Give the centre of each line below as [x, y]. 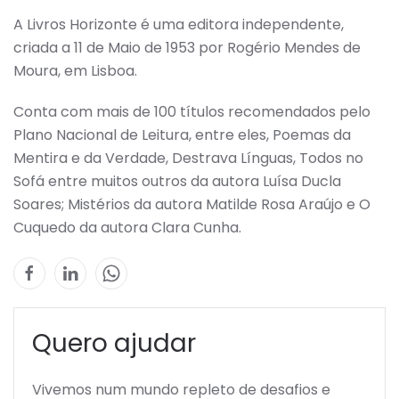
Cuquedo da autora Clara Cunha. [127, 228]
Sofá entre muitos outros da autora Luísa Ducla [177, 182]
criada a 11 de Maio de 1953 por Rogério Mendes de [187, 48]
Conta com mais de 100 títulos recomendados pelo [192, 112]
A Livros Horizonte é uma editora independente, [179, 25]
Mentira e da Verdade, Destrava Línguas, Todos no [188, 159]
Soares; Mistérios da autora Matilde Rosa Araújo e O [192, 205]
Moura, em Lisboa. [75, 71]
